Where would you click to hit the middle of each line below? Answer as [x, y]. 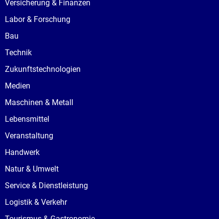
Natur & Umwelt [32, 169]
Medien [18, 86]
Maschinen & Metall [39, 102]
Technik [18, 53]
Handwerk [22, 152]
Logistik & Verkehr [36, 202]
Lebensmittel [27, 119]
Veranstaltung [29, 136]
